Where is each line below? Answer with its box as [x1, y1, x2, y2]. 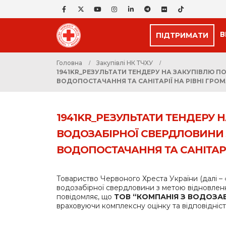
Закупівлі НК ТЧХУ [96, 59, 153, 67]
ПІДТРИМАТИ [156, 31, 208, 40]
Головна [56, 59, 82, 67]
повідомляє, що [56, 192, 114, 201]
